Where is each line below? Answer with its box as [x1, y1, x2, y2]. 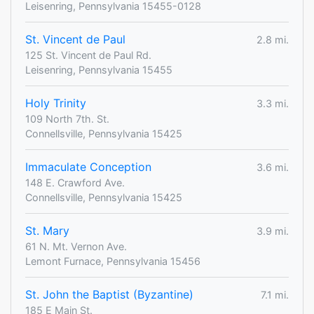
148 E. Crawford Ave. [25, 177, 125, 189]
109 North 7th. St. [25, 113, 109, 125]
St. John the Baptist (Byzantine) [25, 287, 193, 302]
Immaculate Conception [25, 160, 151, 175]
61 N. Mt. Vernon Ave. [25, 240, 127, 253]
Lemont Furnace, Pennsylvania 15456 [25, 255, 200, 268]
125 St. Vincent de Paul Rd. [25, 49, 151, 62]
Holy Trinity [25, 96, 86, 111]
